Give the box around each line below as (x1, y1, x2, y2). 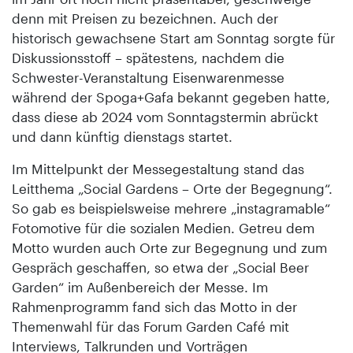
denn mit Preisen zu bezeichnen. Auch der (12, 9, 278, 26)
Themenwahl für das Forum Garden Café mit (12, 318, 289, 334)
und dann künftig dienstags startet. (12, 128, 232, 144)
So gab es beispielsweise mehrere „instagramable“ (12, 199, 330, 216)
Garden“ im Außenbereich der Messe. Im (12, 278, 268, 295)
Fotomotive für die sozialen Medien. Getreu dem (12, 219, 314, 236)
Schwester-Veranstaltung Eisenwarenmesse (12, 69, 284, 85)
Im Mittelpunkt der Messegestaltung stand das (12, 160, 304, 176)
